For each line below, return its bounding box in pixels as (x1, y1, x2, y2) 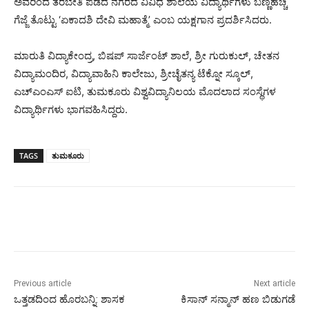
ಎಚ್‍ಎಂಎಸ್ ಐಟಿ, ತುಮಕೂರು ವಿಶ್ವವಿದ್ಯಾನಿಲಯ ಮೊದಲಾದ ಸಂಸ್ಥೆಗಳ (14, 84, 276, 98)
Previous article (14, 278, 71, 288)
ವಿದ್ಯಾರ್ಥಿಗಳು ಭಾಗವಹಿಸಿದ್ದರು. (14, 102, 128, 116)
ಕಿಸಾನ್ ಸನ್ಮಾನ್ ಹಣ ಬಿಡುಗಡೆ (180, 292, 295, 306)
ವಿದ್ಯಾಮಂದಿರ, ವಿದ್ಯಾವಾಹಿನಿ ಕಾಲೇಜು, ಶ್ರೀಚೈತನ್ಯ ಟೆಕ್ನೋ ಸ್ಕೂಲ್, (14, 66, 253, 80)
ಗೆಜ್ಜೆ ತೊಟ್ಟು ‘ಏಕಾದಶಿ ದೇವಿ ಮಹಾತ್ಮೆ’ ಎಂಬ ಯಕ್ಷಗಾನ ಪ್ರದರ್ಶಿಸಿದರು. (14, 12, 272, 26)
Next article (253, 278, 295, 288)
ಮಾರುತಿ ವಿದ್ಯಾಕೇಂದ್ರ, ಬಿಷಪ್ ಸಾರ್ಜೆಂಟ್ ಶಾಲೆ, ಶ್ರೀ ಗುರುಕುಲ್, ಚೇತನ (14, 48, 279, 62)
